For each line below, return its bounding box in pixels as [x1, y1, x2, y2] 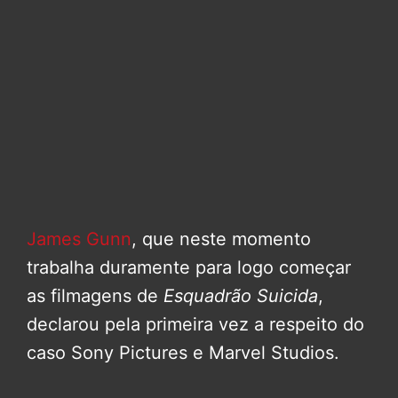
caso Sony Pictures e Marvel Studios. [27, 342, 339, 364]
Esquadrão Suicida [163, 285, 318, 307]
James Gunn [27, 228, 131, 251]
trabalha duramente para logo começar [27, 257, 351, 279]
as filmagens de [27, 285, 163, 307]
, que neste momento [131, 228, 311, 251]
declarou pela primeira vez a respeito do [27, 314, 364, 336]
